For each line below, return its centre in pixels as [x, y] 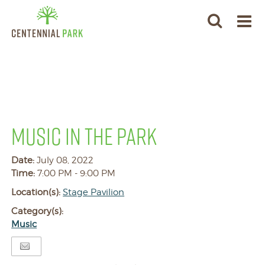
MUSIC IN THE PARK [84, 136]
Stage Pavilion [94, 192]
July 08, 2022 [65, 160]
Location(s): [37, 192]
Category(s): [38, 211]
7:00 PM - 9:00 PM [77, 173]
